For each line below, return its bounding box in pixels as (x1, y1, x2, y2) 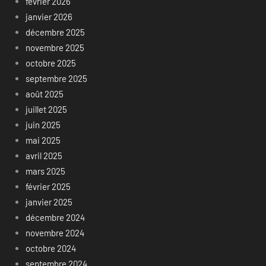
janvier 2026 (25, 11, 72, 23)
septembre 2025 (25, 73, 87, 84)
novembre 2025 (25, 42, 84, 53)
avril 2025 (25, 150, 62, 161)
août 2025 (25, 88, 64, 100)
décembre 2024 (25, 212, 85, 223)
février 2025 (25, 181, 71, 192)
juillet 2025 (25, 104, 67, 115)
